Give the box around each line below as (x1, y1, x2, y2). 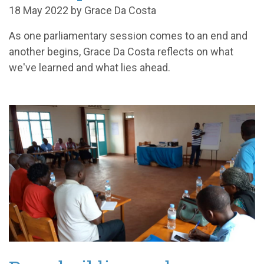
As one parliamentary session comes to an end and (9, 29, 247, 42)
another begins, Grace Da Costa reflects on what (9, 45, 233, 58)
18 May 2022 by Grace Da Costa (9, 4, 156, 16)
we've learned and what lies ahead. (9, 61, 170, 74)
